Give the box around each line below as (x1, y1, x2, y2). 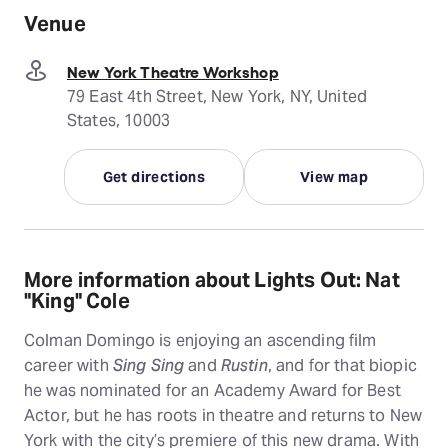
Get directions (102, 168, 206, 187)
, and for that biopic (267, 355, 417, 377)
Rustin (220, 355, 268, 377)
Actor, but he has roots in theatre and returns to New (24, 405, 422, 427)
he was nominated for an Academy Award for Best (24, 380, 401, 402)
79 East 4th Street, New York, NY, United (67, 86, 368, 108)
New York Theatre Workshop (67, 60, 279, 81)
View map (299, 168, 369, 187)
